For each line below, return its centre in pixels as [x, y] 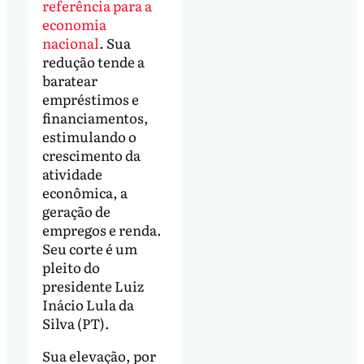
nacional [70, 43]
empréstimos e [90, 99]
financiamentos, [95, 118]
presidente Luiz [93, 286]
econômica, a [84, 193]
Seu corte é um [89, 249]
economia [74, 24]
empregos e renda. [102, 230]
